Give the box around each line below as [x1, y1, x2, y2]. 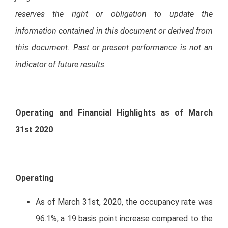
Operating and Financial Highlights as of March [15, 108, 213, 118]
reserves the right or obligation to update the [15, 9, 213, 19]
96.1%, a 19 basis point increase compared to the [36, 214, 213, 224]
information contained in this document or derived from [15, 26, 213, 36]
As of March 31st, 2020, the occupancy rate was [36, 197, 213, 207]
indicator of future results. [15, 60, 106, 70]
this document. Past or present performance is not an [15, 43, 213, 53]
